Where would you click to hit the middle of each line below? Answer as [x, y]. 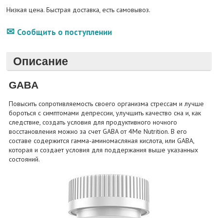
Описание [40, 61]
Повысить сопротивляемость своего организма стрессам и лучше [107, 104]
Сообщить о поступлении [64, 32]
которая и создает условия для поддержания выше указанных [104, 150]
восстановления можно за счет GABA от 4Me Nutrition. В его [98, 132]
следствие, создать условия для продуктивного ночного [93, 122]
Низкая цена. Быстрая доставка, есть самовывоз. [78, 10]
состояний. [25, 159]
